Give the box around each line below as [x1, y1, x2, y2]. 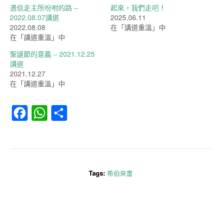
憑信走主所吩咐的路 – [10, 2, 78, 12]
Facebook [28, 102, 97, 125]
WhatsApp [47, 102, 120, 125]
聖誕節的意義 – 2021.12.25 [10, 49, 95, 59]
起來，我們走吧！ [110, 2, 166, 12]
